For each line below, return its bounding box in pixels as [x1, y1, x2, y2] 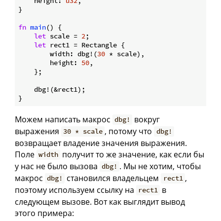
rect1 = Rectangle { [46, 40, 125, 49]
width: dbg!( [18, 49, 97, 58]
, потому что [105, 125, 154, 137]
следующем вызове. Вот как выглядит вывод [15, 196, 185, 207]
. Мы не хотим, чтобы [119, 160, 201, 172]
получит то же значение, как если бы [60, 148, 205, 160]
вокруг [132, 113, 160, 125]
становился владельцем [65, 172, 161, 184]
